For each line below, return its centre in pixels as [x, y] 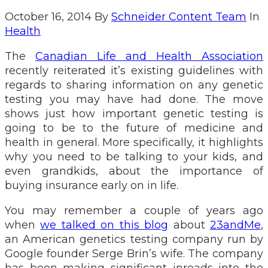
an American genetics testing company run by [134, 239]
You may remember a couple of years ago [134, 210]
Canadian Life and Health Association [149, 56]
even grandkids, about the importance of [134, 171]
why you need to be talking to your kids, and [134, 156]
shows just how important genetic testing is [134, 113]
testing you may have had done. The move [134, 99]
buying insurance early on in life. [92, 185]
